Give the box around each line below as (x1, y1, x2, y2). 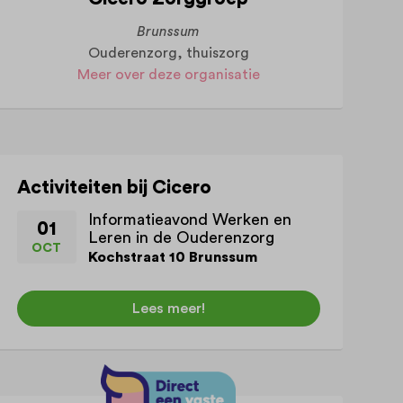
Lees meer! (131, 300, 205, 316)
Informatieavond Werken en (87, 210, 291, 228)
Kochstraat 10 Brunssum (87, 249, 257, 264)
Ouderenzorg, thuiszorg (87, 46, 249, 61)
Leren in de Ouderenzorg (87, 228, 274, 246)
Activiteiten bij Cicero (16, 178, 211, 198)
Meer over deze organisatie (76, 67, 260, 83)
